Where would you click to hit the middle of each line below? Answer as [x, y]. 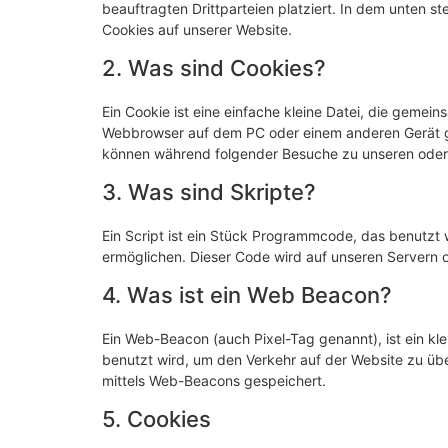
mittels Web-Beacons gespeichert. [214, 380]
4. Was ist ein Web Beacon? [247, 294]
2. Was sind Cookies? [214, 67]
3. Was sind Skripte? [209, 191]
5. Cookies [156, 418]
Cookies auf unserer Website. [197, 29]
